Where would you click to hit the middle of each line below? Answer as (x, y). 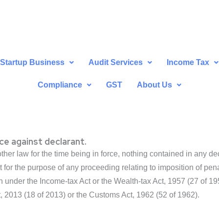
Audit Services (116, 63)
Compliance (60, 85)
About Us (154, 85)
